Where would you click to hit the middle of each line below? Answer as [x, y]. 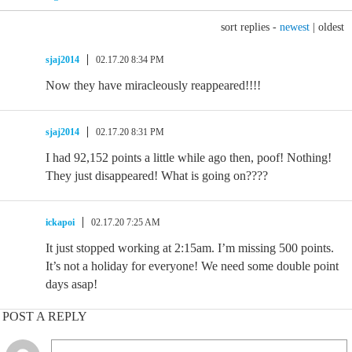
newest [295, 27]
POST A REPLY [45, 316]
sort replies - [250, 27]
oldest [331, 27]
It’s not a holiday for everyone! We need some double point [192, 266]
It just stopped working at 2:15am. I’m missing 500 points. [190, 248]
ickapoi [60, 222]
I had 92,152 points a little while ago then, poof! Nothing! [189, 158]
